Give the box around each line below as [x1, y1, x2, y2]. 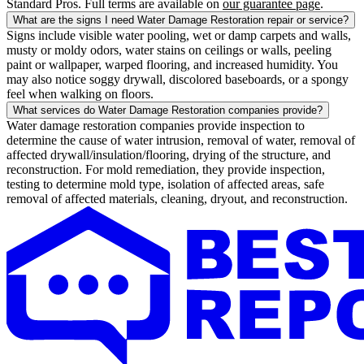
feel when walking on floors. [6, 87, 154, 102]
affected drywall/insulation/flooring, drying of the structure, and [6, 148, 331, 162]
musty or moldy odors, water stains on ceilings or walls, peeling [6, 43, 331, 58]
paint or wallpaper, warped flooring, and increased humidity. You [6, 58, 338, 72]
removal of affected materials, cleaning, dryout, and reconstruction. [6, 192, 348, 206]
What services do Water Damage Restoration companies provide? [13, 104, 323, 117]
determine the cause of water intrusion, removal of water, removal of [6, 133, 355, 148]
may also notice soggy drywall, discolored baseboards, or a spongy [6, 72, 349, 87]
